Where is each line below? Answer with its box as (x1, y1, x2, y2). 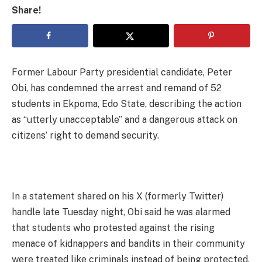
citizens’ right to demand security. (12, 130, 159, 142)
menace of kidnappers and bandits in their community (12, 237, 245, 249)
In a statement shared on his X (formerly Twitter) (12, 190, 223, 202)
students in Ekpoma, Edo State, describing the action (12, 98, 242, 110)
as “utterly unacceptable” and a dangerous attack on (12, 114, 237, 126)
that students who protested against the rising (12, 222, 215, 233)
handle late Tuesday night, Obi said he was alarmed (12, 206, 230, 218)
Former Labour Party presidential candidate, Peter (12, 67, 232, 78)
